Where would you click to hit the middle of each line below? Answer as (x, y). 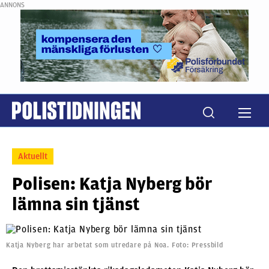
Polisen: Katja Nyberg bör (112, 184)
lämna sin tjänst (76, 204)
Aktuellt (33, 156)
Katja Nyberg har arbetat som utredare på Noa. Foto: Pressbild (115, 245)
